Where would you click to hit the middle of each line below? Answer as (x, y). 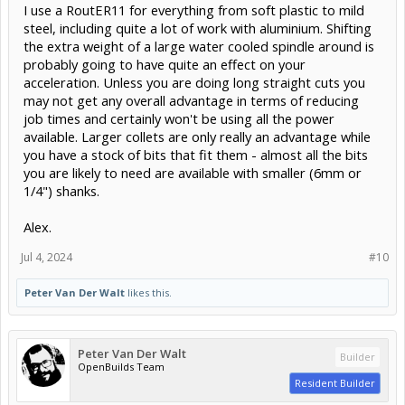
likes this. (148, 292)
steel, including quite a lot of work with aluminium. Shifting (198, 28)
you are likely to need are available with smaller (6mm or (193, 172)
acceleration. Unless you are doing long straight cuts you (194, 82)
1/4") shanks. (61, 190)
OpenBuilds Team (121, 366)
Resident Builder (335, 382)
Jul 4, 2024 (47, 257)
